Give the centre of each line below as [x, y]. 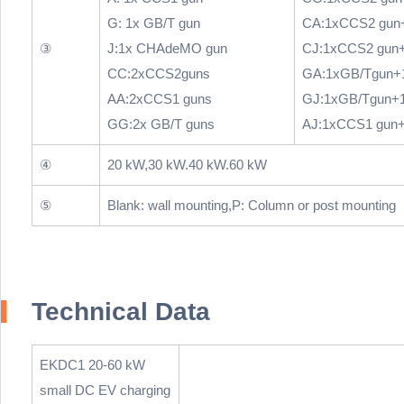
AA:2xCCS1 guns [160, 99]
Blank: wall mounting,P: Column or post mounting [252, 206]
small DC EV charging [105, 390]
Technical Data [121, 312]
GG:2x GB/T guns [161, 124]
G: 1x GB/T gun [154, 23]
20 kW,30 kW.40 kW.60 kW [187, 165]
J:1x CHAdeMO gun [167, 49]
